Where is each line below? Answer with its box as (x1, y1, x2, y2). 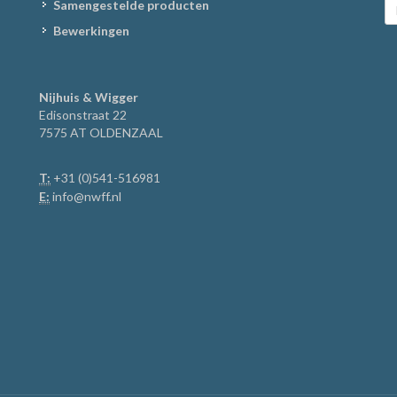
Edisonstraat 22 (39, 107, 127, 122)
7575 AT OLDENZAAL (39, 125, 163, 140)
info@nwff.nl (52, 189, 121, 204)
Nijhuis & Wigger (39, 90, 138, 105)
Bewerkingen (53, 23, 129, 38)
